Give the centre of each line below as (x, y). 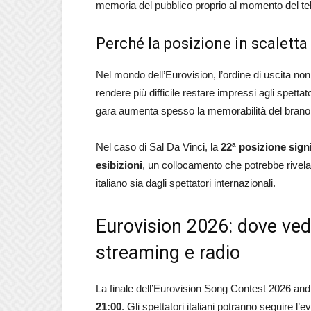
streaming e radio (168, 253)
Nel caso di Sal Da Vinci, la (158, 147)
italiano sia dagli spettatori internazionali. (186, 183)
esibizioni (119, 165)
